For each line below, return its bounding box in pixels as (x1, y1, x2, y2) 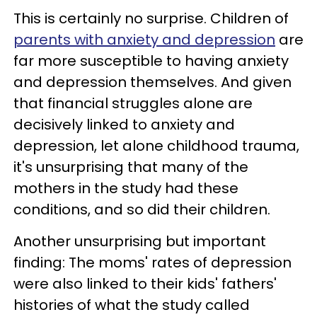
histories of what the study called (13, 294, 250, 315)
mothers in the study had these (13, 178, 238, 198)
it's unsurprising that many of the (13, 156, 248, 177)
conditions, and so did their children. (13, 199, 270, 219)
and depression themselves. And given (13, 71, 292, 92)
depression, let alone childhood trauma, (13, 135, 299, 156)
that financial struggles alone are (13, 93, 253, 113)
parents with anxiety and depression (13, 29, 275, 50)
